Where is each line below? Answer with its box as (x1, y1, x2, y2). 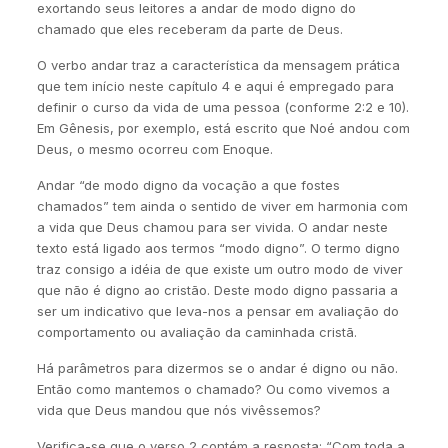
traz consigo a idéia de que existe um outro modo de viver (36, 261, 403, 277)
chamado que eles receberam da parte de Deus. (36, 21, 343, 37)
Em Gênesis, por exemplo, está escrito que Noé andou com (36, 120, 410, 136)
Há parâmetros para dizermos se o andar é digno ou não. (36, 360, 398, 376)
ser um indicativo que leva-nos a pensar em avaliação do (36, 303, 399, 319)
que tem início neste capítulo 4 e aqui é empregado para (36, 78, 394, 94)
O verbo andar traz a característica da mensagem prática (36, 57, 400, 73)
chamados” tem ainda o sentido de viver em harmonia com (36, 198, 408, 214)
